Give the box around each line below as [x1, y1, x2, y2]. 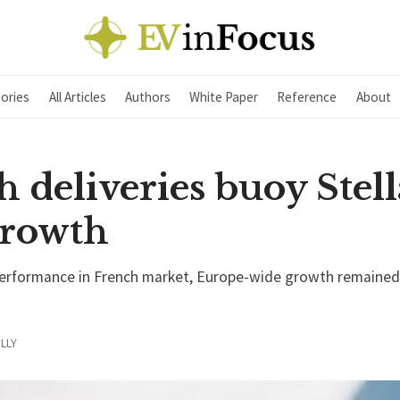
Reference [277, 87, 337, 105]
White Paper [189, 87, 258, 105]
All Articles [48, 87, 106, 105]
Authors [124, 87, 171, 105]
